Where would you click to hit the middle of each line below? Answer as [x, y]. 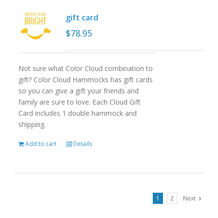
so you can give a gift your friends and [78, 91]
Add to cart [41, 144]
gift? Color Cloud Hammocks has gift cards [85, 80]
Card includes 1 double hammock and [77, 113]
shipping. [32, 124]
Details [82, 144]
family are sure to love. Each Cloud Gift [79, 102]
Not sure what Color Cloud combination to [85, 68]
